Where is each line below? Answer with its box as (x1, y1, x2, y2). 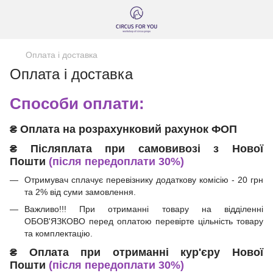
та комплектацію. (24, 228, 93, 238)
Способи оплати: (10, 95, 144, 112)
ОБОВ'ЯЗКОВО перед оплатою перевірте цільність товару (24, 216, 263, 226)
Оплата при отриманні (29, 246, 181, 259)
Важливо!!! (24, 204, 80, 214)
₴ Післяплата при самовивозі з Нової (10, 143, 263, 155)
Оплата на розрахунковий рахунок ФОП (20, 123, 240, 135)
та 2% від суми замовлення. (24, 186, 136, 197)
